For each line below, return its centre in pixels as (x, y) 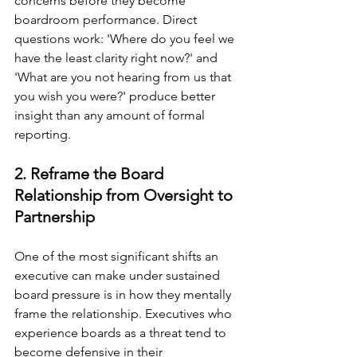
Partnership (55, 216)
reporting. (43, 134)
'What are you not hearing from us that (124, 76)
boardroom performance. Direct (107, 19)
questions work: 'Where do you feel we (126, 38)
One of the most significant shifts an (118, 256)
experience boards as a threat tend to (122, 332)
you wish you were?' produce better (116, 96)
